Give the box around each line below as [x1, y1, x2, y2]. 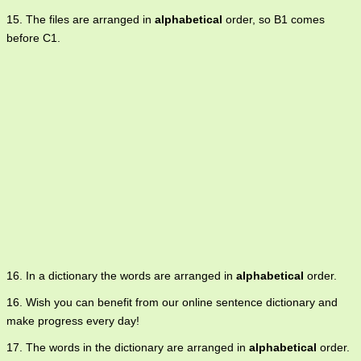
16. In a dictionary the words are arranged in [6, 269, 236, 283]
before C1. [6, 31, 60, 45]
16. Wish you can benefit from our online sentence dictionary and [6, 296, 338, 309]
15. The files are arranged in [6, 13, 155, 27]
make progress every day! [6, 314, 139, 328]
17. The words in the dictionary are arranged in [6, 341, 249, 355]
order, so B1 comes [222, 13, 325, 27]
